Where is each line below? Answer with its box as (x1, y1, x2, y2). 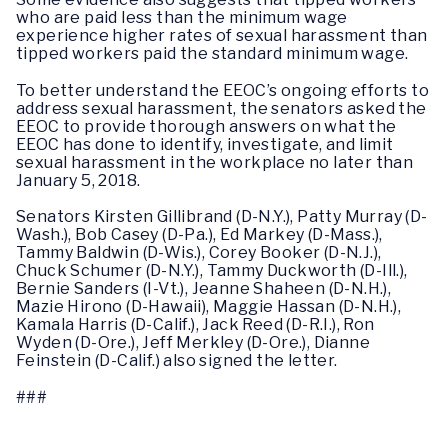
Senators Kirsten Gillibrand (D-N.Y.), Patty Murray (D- (16, 206, 428, 226)
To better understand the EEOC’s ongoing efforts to (16, 80, 429, 100)
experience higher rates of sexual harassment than (16, 25, 428, 45)
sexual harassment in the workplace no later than (16, 152, 414, 172)
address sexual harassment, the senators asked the (16, 98, 427, 118)
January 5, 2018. (16, 170, 148, 190)
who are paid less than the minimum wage (16, 7, 348, 27)
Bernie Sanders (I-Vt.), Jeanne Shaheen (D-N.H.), (16, 278, 392, 298)
